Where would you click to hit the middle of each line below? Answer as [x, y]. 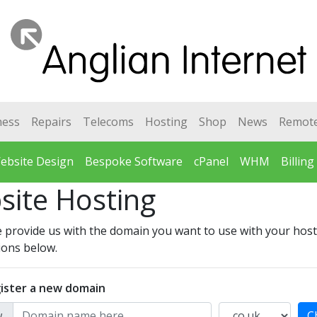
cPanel [212, 161]
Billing [298, 161]
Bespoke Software [134, 161]
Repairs [51, 122]
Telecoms [108, 122]
